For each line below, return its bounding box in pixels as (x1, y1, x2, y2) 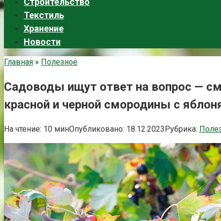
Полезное (41, 57, 77, 67)
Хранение (24, 23, 64, 34)
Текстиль (24, 10, 64, 20)
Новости (24, 37, 61, 47)
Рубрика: (165, 124, 197, 134)
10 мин (41, 124, 69, 134)
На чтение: (4, 124, 41, 134)
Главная (4, 57, 33, 67)
